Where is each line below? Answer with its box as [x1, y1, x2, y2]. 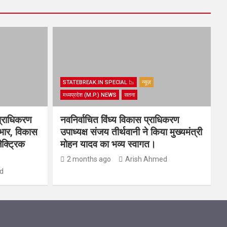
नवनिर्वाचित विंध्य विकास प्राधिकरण [60, 113, 179, 126]
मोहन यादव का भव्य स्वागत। [60, 138, 156, 150]
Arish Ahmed [125, 155, 167, 163]
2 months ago [66, 155, 111, 163]
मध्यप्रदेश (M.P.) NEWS [62, 91, 117, 98]
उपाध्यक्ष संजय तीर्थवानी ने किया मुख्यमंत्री [60, 126, 202, 138]
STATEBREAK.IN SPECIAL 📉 [62, 79, 134, 86]
